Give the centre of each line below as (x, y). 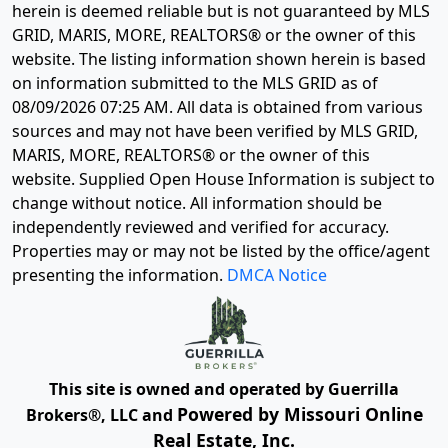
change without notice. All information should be (197, 202)
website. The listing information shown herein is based (219, 58)
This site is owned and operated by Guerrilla (224, 389)
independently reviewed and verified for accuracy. (200, 226)
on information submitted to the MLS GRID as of (195, 82)
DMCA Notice (277, 274)
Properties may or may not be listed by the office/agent (221, 250)
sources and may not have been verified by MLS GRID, (215, 130)
